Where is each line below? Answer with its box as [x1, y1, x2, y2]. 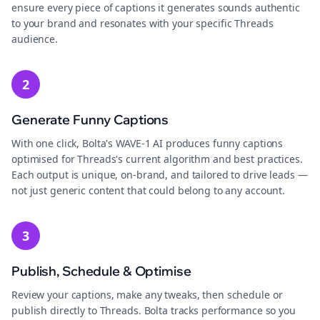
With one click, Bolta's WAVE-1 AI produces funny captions [11, 136, 284, 150]
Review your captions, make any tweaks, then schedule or [11, 288, 283, 301]
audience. [11, 32, 58, 46]
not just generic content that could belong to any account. [11, 184, 286, 197]
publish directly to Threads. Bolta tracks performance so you [11, 304, 296, 317]
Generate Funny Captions [11, 111, 169, 128]
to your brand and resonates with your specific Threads [11, 16, 274, 30]
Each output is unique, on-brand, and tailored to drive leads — [11, 168, 308, 181]
